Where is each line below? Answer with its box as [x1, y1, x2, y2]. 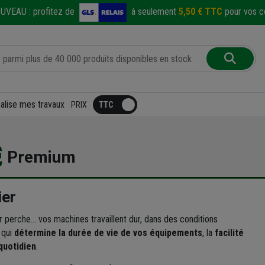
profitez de [33, 6, 75, 18]
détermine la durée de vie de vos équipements [14, 227, 202, 238]
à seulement [131, 6, 179, 18]
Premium [3, 147, 76, 167]
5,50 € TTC [178, 6, 222, 18]
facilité [215, 227, 244, 238]
